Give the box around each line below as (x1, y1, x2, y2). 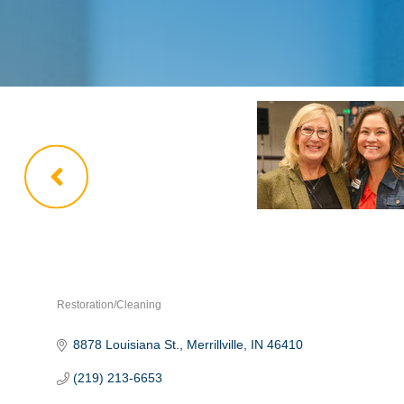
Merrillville (186, 337, 243, 353)
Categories (56, 313, 142, 334)
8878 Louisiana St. (72, 337, 179, 353)
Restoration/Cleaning (57, 298, 161, 312)
